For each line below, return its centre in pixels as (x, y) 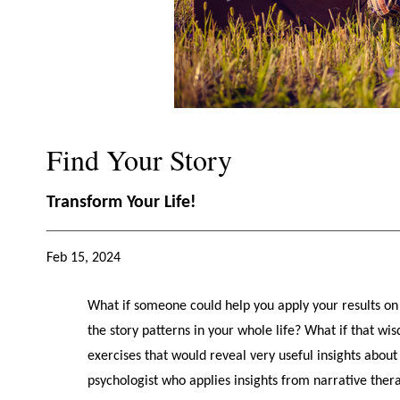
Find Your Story (139, 159)
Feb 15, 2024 (83, 258)
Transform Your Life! (121, 203)
